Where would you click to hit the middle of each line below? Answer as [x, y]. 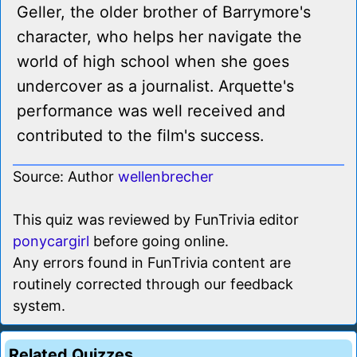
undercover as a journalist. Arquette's [155, 86]
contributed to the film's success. [140, 136]
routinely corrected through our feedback [153, 284]
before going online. [159, 241]
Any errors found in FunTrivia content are [152, 263]
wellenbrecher [166, 177]
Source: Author [65, 177]
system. [39, 306]
